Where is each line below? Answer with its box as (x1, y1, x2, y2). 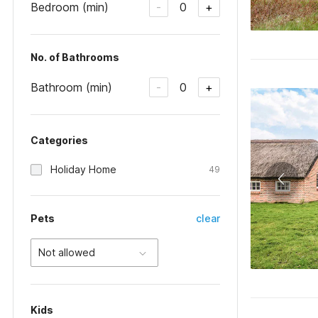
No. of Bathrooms (31, 51, 119, 63)
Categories (31, 134, 88, 146)
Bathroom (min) (31, 79, 112, 94)
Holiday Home (50, 163, 116, 175)
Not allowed (38, 246, 95, 258)
